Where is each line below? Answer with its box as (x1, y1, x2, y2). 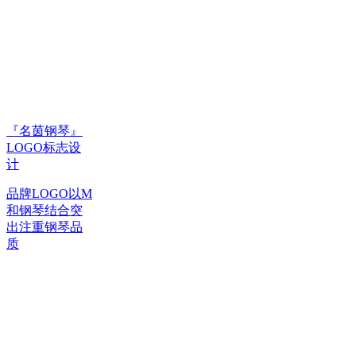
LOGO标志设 (6, 140, 81, 154)
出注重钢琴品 (6, 219, 83, 234)
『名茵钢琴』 (6, 123, 83, 137)
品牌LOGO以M (6, 186, 92, 200)
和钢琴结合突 (6, 203, 83, 217)
